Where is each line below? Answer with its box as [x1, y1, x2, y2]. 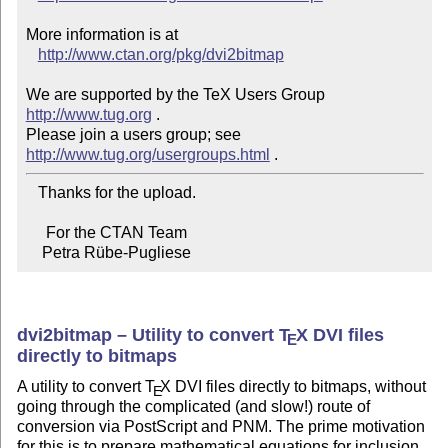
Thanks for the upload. [25, 184, 38, 202]
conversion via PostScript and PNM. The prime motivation [17, 418, 426, 436]
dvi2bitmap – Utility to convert [17, 324, 280, 345]
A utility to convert [17, 378, 146, 396]
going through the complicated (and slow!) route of [17, 398, 371, 416]
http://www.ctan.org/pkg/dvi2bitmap [37, 46, 284, 64]
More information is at [25, 26, 178, 44]
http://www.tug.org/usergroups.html [25, 146, 270, 164]
